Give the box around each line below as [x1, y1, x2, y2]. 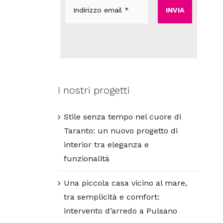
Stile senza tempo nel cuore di [64, 111, 182, 121]
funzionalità [64, 153, 110, 163]
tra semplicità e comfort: [64, 192, 160, 202]
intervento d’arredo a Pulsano [64, 206, 178, 216]
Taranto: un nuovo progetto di [64, 125, 178, 135]
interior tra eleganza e [64, 139, 149, 149]
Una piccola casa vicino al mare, [64, 178, 188, 188]
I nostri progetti [58, 84, 130, 97]
